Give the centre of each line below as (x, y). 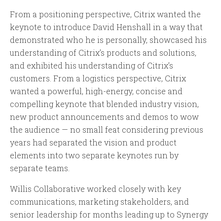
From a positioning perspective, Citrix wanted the (105, 14)
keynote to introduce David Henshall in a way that (106, 27)
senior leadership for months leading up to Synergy (109, 215)
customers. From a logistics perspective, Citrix (98, 78)
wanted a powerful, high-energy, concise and (96, 91)
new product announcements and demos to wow (104, 117)
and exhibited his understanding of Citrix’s (92, 66)
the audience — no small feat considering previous (107, 130)
